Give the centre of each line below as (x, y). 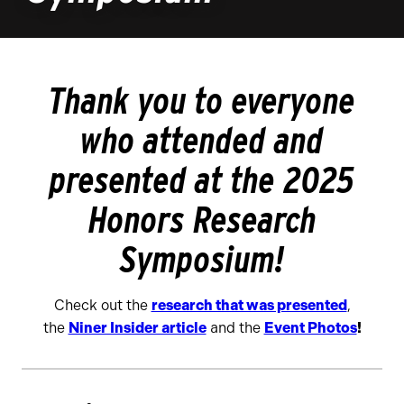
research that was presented (249, 305)
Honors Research (202, 220)
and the (235, 328)
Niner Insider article (137, 328)
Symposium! (202, 260)
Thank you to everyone (202, 101)
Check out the (102, 305)
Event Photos (310, 328)
